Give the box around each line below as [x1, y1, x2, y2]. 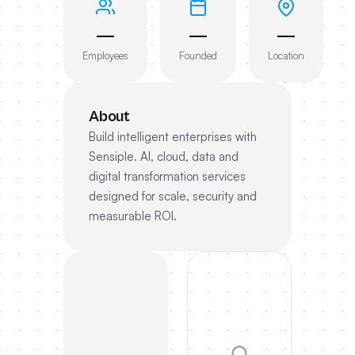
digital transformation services [89, 169, 246, 184]
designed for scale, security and [89, 189, 257, 204]
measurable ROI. [89, 208, 177, 223]
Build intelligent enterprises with [89, 129, 257, 144]
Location [268, 49, 304, 62]
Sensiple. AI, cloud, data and [89, 149, 239, 164]
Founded [179, 49, 217, 62]
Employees [82, 49, 128, 62]
